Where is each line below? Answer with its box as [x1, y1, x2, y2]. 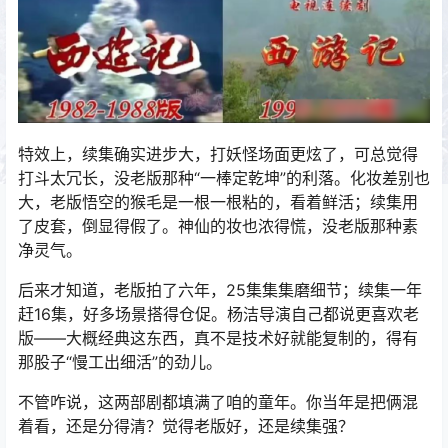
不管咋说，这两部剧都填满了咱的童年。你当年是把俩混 [18, 392, 418, 413]
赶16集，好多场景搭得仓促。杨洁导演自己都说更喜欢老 [18, 304, 419, 325]
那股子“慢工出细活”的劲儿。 [18, 352, 222, 373]
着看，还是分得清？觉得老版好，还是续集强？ [18, 416, 354, 437]
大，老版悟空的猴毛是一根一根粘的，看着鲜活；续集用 [18, 192, 418, 213]
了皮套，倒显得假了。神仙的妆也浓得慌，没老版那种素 [18, 216, 418, 237]
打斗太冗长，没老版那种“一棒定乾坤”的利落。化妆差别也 [18, 168, 430, 189]
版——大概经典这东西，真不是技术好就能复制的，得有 [18, 328, 418, 349]
